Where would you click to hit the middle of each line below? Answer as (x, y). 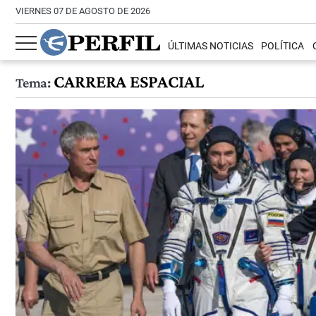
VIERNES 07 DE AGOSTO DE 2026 (83, 11)
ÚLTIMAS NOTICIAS (211, 47)
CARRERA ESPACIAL (127, 81)
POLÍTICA (283, 47)
